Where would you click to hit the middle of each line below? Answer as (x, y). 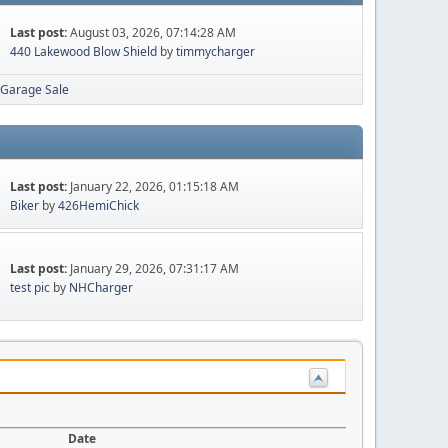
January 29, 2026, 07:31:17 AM (155, 268)
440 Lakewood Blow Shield (84, 51)
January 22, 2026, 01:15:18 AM (155, 186)
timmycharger (216, 51)
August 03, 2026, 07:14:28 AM (153, 32)
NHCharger (101, 287)
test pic (30, 287)
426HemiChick (99, 205)
